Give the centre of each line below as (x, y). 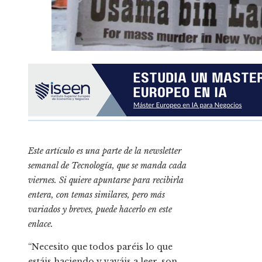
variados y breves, (62, 210)
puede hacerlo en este (134, 210)
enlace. (41, 224)
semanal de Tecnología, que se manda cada (107, 166)
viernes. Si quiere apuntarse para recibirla (106, 180)
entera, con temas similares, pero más (96, 195)
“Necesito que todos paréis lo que (100, 247)
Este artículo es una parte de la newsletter (105, 151)
